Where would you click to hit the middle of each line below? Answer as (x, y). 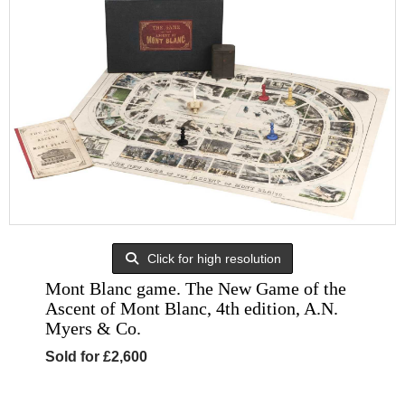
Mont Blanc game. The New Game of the (196, 289)
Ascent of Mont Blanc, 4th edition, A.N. (192, 309)
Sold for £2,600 (96, 357)
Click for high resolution (213, 259)
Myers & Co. (93, 329)
